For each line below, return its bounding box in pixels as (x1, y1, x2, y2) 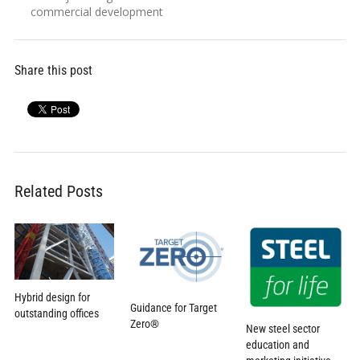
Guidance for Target (129, 301, 217, 315)
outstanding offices (14, 306, 99, 320)
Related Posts (14, 182, 103, 201)
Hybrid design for (14, 290, 90, 304)
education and (246, 337, 310, 351)
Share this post (14, 63, 92, 78)
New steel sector (246, 321, 321, 335)
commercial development (30, 4, 163, 19)
